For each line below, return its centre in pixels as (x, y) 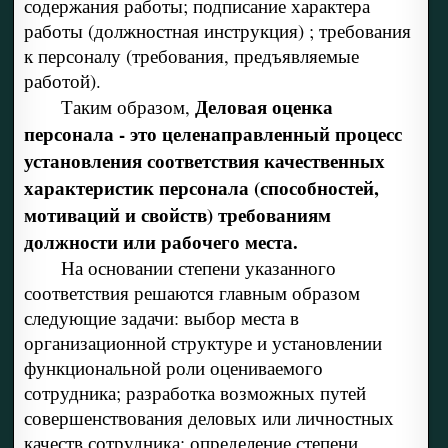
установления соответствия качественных (204, 161)
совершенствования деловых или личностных (208, 418)
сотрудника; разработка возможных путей (194, 393)
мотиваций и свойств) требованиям (177, 215)
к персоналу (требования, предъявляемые (191, 56)
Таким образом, (127, 107)
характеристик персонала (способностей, (201, 188)
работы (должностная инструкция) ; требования (217, 31)
